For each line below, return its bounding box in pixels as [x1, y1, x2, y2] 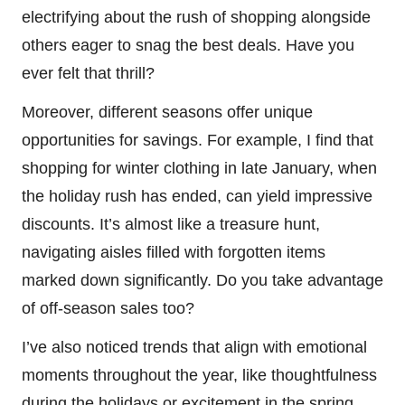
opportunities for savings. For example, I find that [22, 131, 373, 150]
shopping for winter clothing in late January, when [22, 159, 377, 178]
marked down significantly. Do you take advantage [22, 271, 383, 290]
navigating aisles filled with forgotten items [22, 243, 325, 262]
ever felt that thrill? [22, 64, 155, 83]
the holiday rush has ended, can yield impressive [22, 187, 372, 206]
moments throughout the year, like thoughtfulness [22, 366, 377, 385]
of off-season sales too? [22, 299, 194, 318]
